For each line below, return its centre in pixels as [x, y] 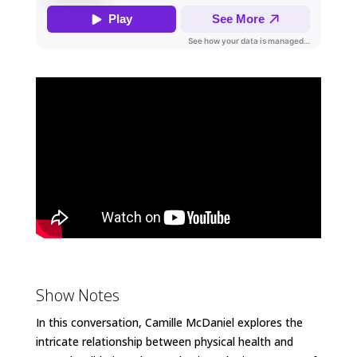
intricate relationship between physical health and [164, 342]
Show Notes [77, 296]
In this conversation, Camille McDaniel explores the [169, 323]
